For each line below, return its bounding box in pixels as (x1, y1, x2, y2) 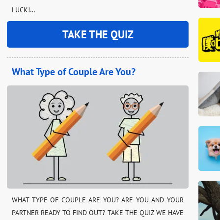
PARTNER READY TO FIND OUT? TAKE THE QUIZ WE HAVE (12, 208, 184, 217)
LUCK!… (12, 5, 35, 14)
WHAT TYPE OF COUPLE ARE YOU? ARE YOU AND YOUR (12, 195, 184, 204)
